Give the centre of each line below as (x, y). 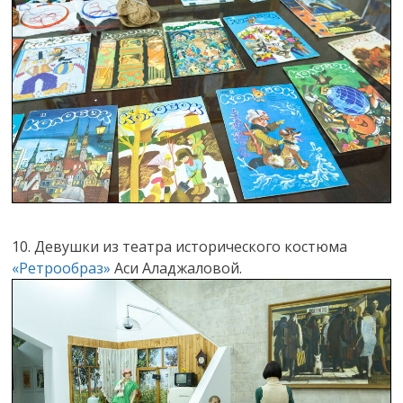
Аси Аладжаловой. (177, 268)
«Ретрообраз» (62, 268)
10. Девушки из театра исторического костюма (180, 246)
